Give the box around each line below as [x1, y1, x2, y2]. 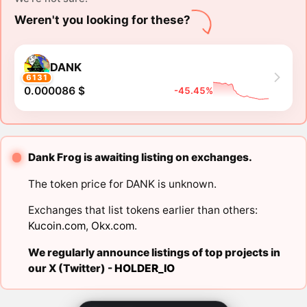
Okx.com [90, 219, 134, 233]
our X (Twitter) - [27, 261, 114, 275]
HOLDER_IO [114, 261, 175, 275]
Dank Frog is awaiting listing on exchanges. [27, 151, 252, 164]
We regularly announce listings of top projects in [27, 245, 280, 259]
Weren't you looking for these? [14, 12, 191, 27]
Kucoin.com [27, 219, 86, 233]
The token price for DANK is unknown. [27, 177, 217, 191]
